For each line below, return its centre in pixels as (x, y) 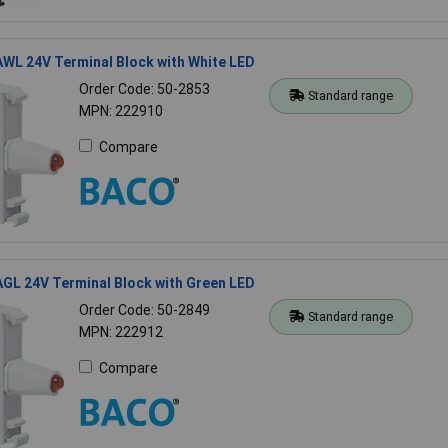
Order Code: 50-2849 (144, 309)
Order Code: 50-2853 (144, 88)
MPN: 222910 (120, 110)
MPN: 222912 (120, 331)
